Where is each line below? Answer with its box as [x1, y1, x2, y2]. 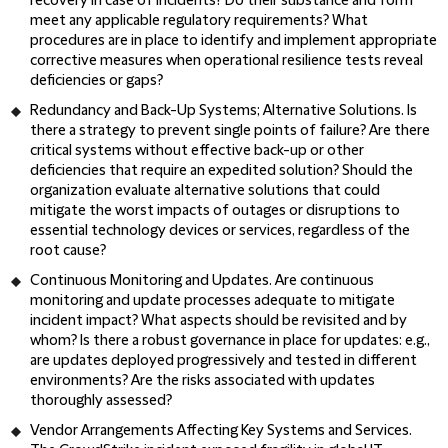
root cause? [30, 243, 106, 259]
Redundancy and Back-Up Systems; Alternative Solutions [30, 103, 401, 119]
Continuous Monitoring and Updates [30, 273, 269, 289]
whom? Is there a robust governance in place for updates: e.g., [30, 333, 430, 349]
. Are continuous [269, 273, 374, 289]
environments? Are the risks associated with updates [30, 373, 375, 389]
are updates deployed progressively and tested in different [30, 353, 417, 369]
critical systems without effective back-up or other [30, 143, 364, 159]
